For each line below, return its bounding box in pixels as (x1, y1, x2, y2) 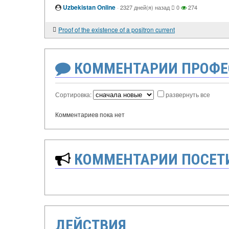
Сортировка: (55, 90, 93, 99)
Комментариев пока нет (55, 110, 125, 119)
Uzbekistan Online (63, 3, 116, 12)
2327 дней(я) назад (120, 3, 170, 12)
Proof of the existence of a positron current (58, 25, 175, 34)
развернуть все (166, 90, 210, 99)
